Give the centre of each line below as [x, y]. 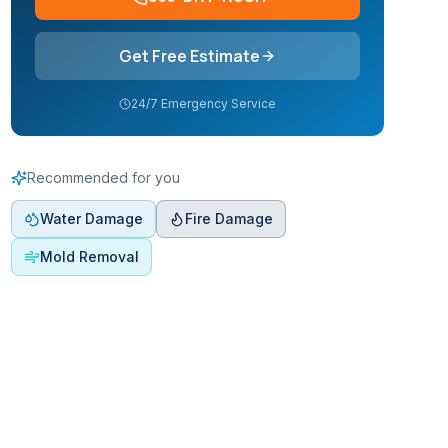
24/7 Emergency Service [203, 103]
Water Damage [91, 218]
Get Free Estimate [189, 56]
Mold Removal [89, 256]
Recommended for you [103, 177]
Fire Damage [228, 218]
